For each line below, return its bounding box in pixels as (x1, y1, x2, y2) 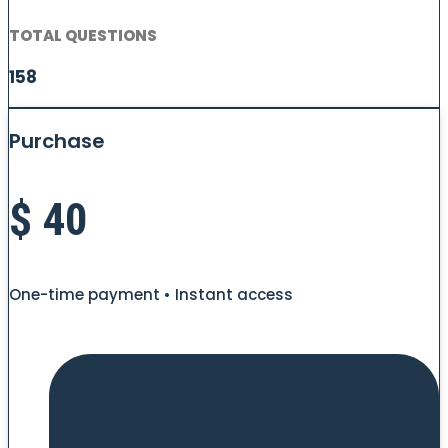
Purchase (9, 126, 105, 155)
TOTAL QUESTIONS (9, 25, 157, 47)
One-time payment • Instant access (9, 284, 293, 306)
